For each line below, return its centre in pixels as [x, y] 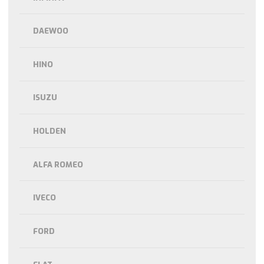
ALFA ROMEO [58, 164]
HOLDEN [50, 131]
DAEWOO [51, 31]
